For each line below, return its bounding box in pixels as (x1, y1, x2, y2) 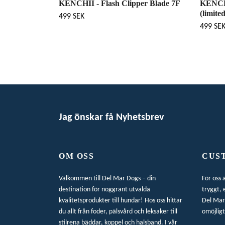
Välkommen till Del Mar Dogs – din (59, 174, 156, 182)
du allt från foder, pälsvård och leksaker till (59, 207, 177, 215)
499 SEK (59, 12, 84, 21)
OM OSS (59, 151, 94, 160)
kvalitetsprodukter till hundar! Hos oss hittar (59, 196, 182, 204)
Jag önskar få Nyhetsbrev (59, 113, 164, 123)
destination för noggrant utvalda (59, 185, 150, 193)
